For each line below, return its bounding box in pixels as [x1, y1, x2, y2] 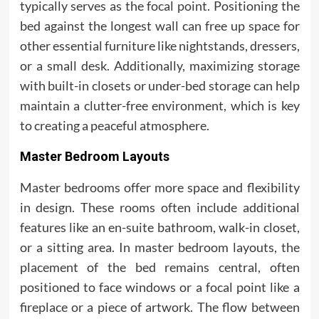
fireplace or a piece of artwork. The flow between [19, 299, 300, 315]
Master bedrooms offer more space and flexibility [19, 179, 300, 195]
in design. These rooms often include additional [19, 199, 300, 215]
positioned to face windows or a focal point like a [19, 279, 300, 295]
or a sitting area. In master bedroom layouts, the [19, 239, 300, 255]
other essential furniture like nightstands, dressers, [19, 38, 300, 53]
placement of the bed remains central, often [19, 259, 300, 275]
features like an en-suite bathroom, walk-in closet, [19, 219, 300, 235]
